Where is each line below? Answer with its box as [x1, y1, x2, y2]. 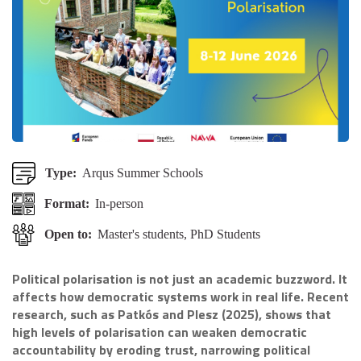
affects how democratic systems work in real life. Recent [12, 287, 349, 306]
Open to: [44, 227, 93, 241]
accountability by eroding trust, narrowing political [12, 340, 310, 359]
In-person [95, 197, 143, 210]
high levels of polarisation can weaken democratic [12, 322, 307, 342]
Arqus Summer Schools [81, 166, 203, 180]
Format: [44, 197, 89, 210]
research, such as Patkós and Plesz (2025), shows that [12, 305, 331, 324]
